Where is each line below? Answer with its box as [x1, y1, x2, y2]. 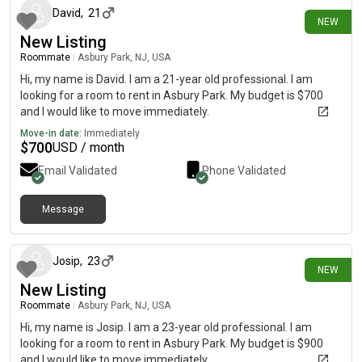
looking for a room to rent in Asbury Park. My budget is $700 [20, 89, 323, 102]
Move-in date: [20, 128, 82, 139]
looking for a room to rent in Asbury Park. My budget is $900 [20, 337, 323, 350]
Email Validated [38, 164, 117, 177]
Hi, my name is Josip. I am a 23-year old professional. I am [20, 321, 312, 334]
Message [42, 204, 84, 215]
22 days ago [290, 217, 345, 229]
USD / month [53, 140, 124, 155]
